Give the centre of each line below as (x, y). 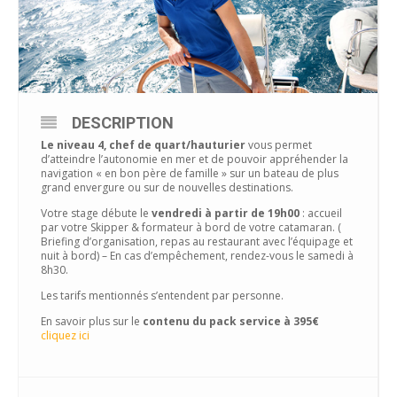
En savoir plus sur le (92, 321)
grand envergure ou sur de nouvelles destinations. (167, 187)
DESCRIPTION (123, 122)
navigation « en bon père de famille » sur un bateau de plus (190, 173)
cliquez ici (65, 335)
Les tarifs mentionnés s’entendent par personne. (162, 295)
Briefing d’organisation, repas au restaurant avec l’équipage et (197, 241)
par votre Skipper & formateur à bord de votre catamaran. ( (191, 227)
